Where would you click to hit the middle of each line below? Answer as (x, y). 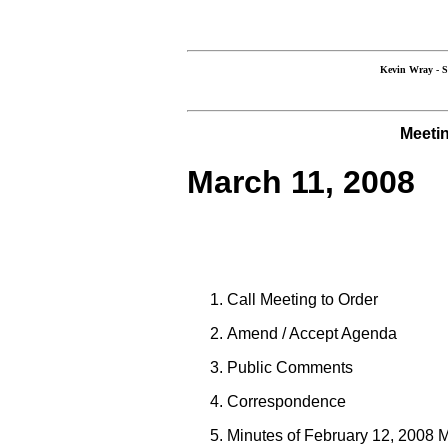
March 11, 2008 (301, 182)
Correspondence (286, 401)
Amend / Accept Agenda (312, 333)
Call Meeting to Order (302, 299)
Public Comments (290, 367)
